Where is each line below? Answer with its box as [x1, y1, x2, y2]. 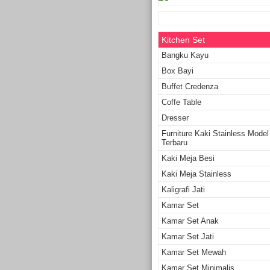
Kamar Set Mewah [162, 247, 226, 257]
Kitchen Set [162, 34, 205, 45]
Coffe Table [162, 97, 201, 107]
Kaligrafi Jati [162, 184, 205, 194]
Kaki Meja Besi [162, 153, 215, 163]
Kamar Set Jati [162, 231, 214, 241]
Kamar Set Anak [162, 216, 219, 225]
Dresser [162, 113, 189, 122]
